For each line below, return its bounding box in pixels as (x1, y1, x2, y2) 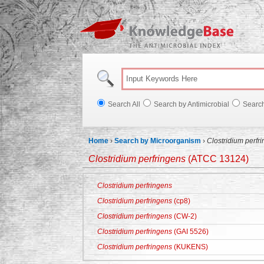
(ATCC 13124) (186, 154, 249, 164)
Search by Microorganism (114, 137, 201, 145)
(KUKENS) (172, 243, 208, 251)
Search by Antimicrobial (154, 100, 229, 108)
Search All (108, 100, 140, 108)
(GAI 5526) (172, 227, 209, 236)
